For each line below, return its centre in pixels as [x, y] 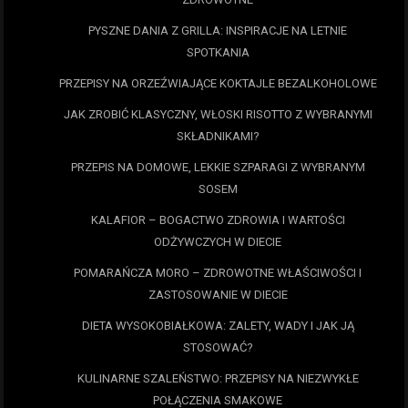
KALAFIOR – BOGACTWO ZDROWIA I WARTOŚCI [218, 220]
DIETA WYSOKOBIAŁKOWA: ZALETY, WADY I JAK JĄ [218, 326]
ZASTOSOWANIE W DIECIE [218, 295]
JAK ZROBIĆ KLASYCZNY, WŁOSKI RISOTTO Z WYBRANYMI [218, 114]
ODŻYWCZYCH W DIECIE [218, 242]
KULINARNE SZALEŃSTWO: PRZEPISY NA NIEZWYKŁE [218, 378]
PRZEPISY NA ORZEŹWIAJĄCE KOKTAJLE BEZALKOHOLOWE [218, 83]
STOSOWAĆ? [218, 347]
